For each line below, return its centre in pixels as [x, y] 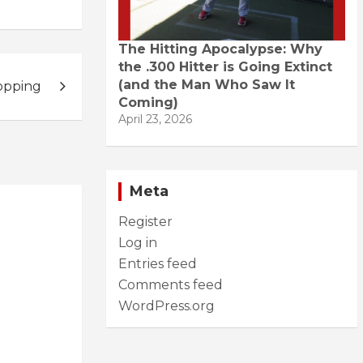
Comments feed [171, 284]
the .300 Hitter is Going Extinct [225, 66]
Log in [138, 242]
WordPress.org [167, 305]
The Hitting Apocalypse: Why [220, 49]
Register [145, 221]
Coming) [148, 102]
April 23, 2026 [155, 119]
